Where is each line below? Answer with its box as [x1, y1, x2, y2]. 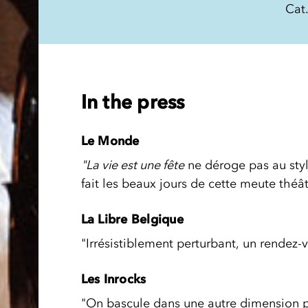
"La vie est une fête [80, 157, 184, 173]
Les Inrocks [80, 271, 146, 287]
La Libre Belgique [80, 211, 184, 227]
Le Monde [80, 133, 140, 148]
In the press [80, 89, 185, 113]
